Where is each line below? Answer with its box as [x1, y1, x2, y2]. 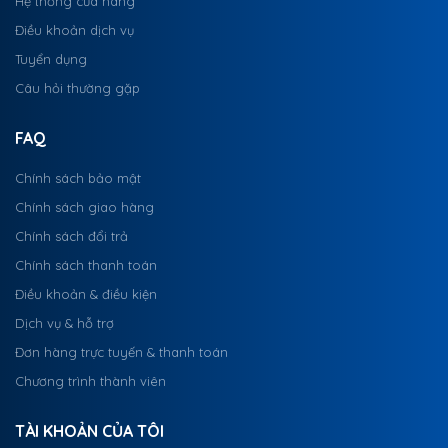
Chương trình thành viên [15, 373, 166, 389]
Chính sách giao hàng [15, 199, 154, 215]
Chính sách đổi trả [15, 228, 128, 244]
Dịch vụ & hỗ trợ [15, 315, 114, 331]
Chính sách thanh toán [15, 257, 157, 273]
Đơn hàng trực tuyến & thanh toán [15, 344, 228, 360]
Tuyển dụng [15, 51, 87, 67]
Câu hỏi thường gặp [15, 80, 140, 96]
